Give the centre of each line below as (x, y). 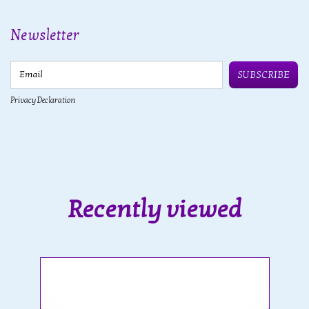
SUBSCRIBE (263, 74)
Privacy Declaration (43, 100)
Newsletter (45, 35)
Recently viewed (154, 209)
